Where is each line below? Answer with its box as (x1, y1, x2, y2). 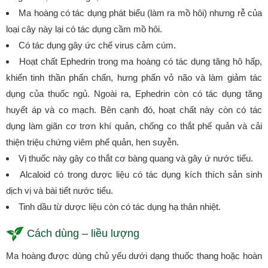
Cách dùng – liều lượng (27, 227, 139, 239)
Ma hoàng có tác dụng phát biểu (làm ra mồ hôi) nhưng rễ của (19, 7, 263, 18)
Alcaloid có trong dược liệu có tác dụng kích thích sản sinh (20, 169, 263, 179)
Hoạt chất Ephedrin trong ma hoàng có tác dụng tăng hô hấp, (19, 56, 262, 66)
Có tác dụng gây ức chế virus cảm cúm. (19, 39, 176, 50)
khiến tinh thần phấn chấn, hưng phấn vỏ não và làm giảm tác (6, 72, 262, 83)
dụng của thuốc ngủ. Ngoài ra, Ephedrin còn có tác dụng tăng (6, 88, 262, 99)
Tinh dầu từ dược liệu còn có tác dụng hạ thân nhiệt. (19, 201, 221, 212)
